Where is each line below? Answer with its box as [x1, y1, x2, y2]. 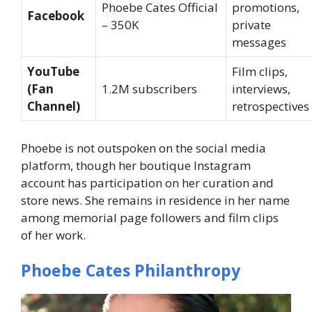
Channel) [27, 98, 80, 115]
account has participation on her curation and [21, 174, 274, 191]
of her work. [21, 226, 86, 243]
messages [232, 34, 286, 51]
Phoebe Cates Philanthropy [21, 259, 240, 282]
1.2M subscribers [102, 81, 197, 97]
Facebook [27, 8, 84, 24]
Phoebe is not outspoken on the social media [21, 139, 266, 156]
